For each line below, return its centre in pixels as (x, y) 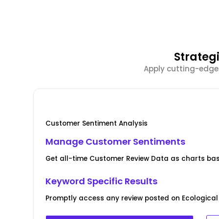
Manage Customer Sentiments (116, 142)
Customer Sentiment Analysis (97, 124)
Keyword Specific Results (102, 181)
